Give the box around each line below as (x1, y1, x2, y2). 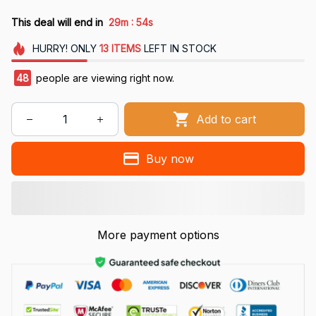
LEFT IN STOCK (140, 42, 217, 55)
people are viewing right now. (33, 72, 174, 85)
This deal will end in (11, 16, 103, 28)
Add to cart (196, 111, 257, 126)
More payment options (97, 228, 219, 243)
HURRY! (32, 42, 68, 55)
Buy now (145, 151, 194, 166)
